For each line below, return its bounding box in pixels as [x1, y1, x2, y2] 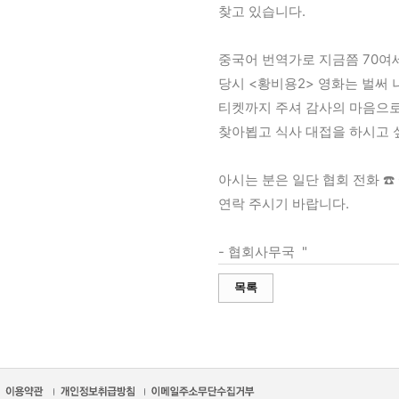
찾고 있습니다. [218, 3, 305, 20]
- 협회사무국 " [218, 243, 307, 260]
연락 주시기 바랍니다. [218, 195, 353, 212]
